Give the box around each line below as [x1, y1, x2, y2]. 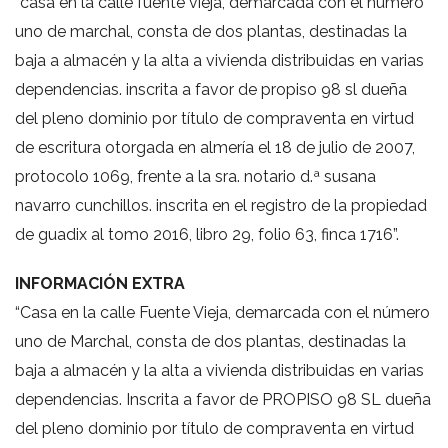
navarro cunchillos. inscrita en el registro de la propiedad [15, 196, 427, 215]
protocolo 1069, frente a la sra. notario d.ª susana [15, 167, 376, 186]
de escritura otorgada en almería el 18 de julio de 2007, [15, 138, 415, 157]
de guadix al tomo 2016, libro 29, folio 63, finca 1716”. [15, 225, 399, 244]
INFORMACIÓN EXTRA [15, 274, 185, 293]
